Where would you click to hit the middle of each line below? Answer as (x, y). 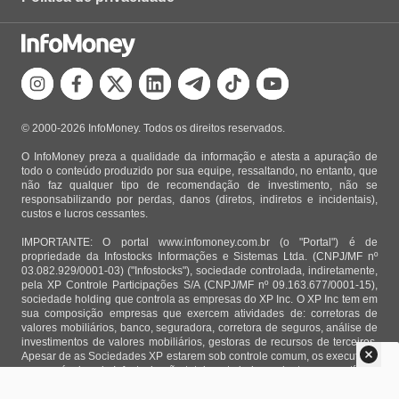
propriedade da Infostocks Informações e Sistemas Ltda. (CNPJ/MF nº (199, 256)
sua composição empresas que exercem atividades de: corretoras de (199, 313)
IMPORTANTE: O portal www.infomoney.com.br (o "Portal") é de (199, 242)
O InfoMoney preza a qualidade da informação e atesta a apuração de (199, 157)
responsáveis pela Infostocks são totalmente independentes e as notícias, (199, 370)
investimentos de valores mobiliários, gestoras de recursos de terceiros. (199, 342)
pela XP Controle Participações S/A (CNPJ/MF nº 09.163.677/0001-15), (199, 285)
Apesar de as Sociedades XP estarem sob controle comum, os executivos (199, 356)
